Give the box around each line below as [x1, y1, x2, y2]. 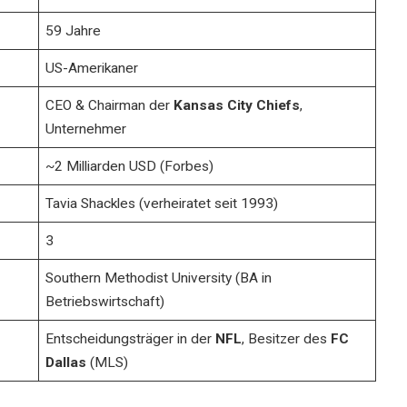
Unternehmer [45, 120, 127, 137]
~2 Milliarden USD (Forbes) [45, 157, 214, 174]
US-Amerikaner [45, 59, 139, 76]
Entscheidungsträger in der [45, 330, 216, 347]
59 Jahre [45, 22, 102, 39]
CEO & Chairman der [45, 96, 174, 114]
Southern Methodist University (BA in [45, 269, 273, 286]
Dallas [45, 353, 87, 371]
